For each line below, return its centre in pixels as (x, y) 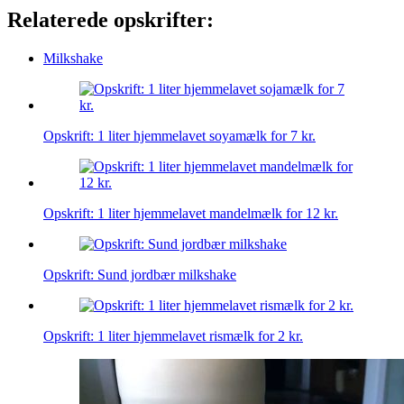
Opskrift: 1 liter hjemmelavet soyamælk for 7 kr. (179, 136)
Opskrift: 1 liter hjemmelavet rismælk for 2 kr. (173, 336)
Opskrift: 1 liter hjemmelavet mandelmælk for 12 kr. (191, 214)
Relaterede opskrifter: (110, 20)
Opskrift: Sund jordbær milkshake (140, 275)
